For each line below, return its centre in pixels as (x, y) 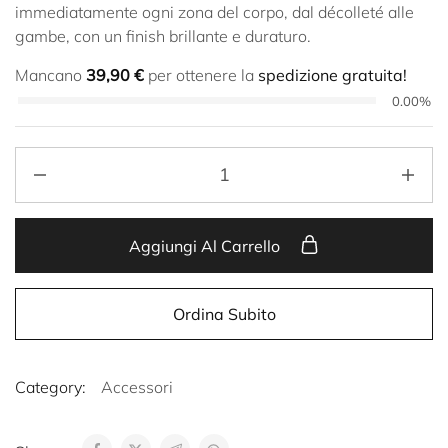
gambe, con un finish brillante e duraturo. (163, 35)
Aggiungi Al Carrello (206, 245)
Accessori (137, 386)
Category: (50, 386)
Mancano (50, 74)
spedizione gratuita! (332, 74)
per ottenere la (201, 74)
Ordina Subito (224, 313)
